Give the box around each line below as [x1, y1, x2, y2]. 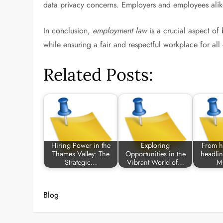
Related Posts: [43, 64, 154, 85]
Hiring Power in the [51, 140, 111, 151]
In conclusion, [43, 25, 93, 36]
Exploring [141, 140, 170, 151]
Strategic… [64, 157, 97, 168]
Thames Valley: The [52, 149, 110, 159]
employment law [93, 25, 147, 36]
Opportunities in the [125, 149, 186, 159]
